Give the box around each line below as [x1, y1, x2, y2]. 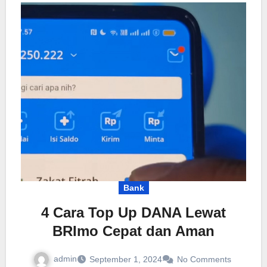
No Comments [177, 254, 231, 264]
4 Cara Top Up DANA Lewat [41, 204, 226, 221]
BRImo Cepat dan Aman [52, 222, 215, 239]
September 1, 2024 [89, 254, 162, 264]
